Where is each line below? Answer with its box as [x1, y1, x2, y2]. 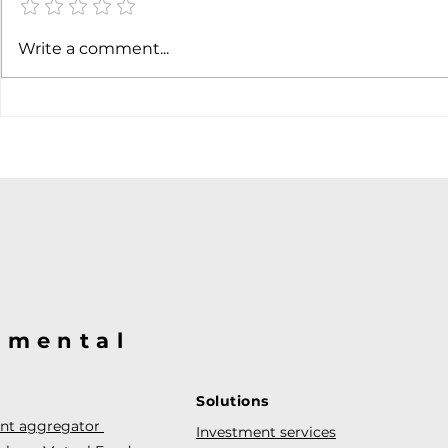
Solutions [196, 392, 270, 411]
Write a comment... [18, 39, 169, 59]
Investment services [196, 423, 336, 442]
